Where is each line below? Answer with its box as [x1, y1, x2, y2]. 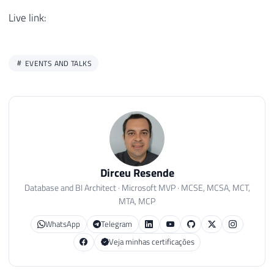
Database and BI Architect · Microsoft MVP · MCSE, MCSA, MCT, [24, 180, 250, 194]
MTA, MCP [119, 194, 155, 207]
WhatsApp [45, 218, 80, 231]
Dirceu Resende [100, 164, 174, 181]
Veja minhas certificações [108, 235, 194, 248]
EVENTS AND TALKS [23, 57, 92, 69]
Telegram [101, 218, 133, 231]
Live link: [9, 9, 46, 26]
